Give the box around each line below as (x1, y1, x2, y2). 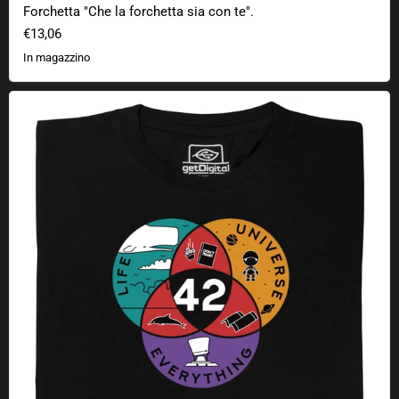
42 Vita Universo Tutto (18, 100, 141, 115)
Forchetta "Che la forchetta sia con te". (23, 3, 254, 20)
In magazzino (27, 51, 90, 65)
